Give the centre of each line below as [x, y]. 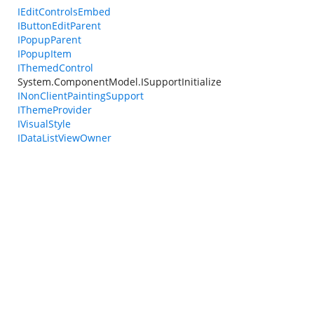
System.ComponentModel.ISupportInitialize [120, 82]
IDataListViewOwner [64, 138]
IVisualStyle [44, 124]
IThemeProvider [55, 110]
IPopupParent [49, 40]
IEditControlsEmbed [64, 12]
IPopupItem [45, 54]
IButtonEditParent [59, 26]
